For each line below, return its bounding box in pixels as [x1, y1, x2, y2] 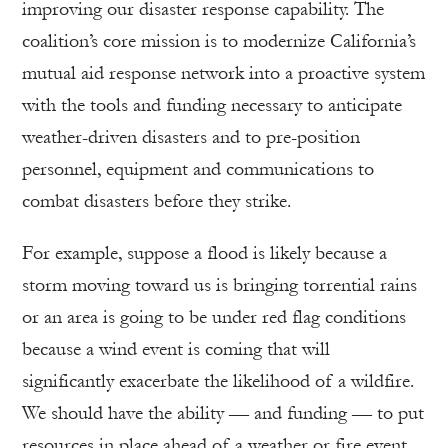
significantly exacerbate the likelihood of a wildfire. [22, 369, 414, 392]
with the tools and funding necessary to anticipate [22, 93, 402, 116]
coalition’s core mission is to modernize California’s [22, 29, 416, 52]
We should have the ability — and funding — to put [22, 401, 424, 424]
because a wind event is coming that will [22, 337, 330, 360]
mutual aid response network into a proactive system [22, 61, 425, 84]
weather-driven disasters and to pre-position [22, 125, 360, 148]
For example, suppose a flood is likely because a [22, 241, 387, 264]
